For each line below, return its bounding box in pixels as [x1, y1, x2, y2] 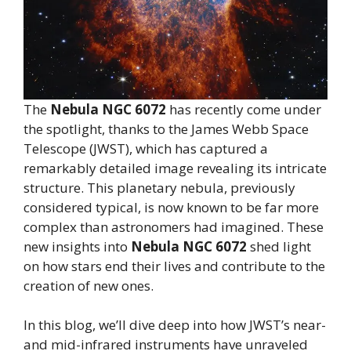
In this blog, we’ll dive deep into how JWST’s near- [24, 316, 326, 335]
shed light [247, 237, 311, 255]
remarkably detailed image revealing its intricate [24, 158, 327, 177]
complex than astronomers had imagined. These [24, 217, 324, 236]
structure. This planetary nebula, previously [24, 178, 295, 197]
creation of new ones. [24, 276, 154, 295]
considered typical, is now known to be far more [24, 197, 319, 216]
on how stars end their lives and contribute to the [24, 256, 325, 275]
